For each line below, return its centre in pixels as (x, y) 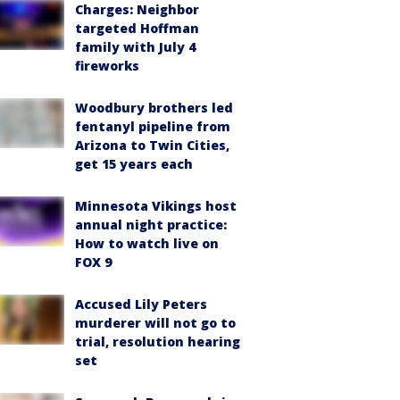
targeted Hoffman (137, 28)
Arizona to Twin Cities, (152, 145)
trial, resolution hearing (158, 342)
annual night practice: (151, 225)
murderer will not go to (155, 323)
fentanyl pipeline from (153, 126)
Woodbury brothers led (154, 108)
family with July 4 (135, 47)
